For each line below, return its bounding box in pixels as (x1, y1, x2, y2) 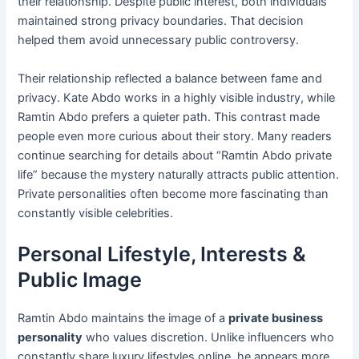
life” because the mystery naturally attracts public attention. (18, 167, 340, 182)
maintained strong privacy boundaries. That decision (18, 14, 305, 29)
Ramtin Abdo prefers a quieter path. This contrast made (18, 109, 321, 124)
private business (228, 311, 324, 326)
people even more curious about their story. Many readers (18, 128, 333, 143)
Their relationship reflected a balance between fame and (18, 71, 323, 86)
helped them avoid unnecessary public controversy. (18, 33, 300, 48)
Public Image (18, 268, 143, 292)
